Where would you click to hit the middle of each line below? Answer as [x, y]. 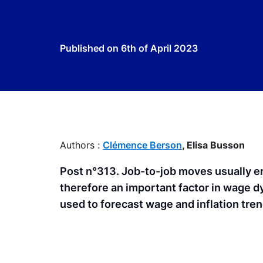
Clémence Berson [142, 145]
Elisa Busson [216, 145]
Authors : [81, 145]
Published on [90, 48]
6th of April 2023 [159, 48]
